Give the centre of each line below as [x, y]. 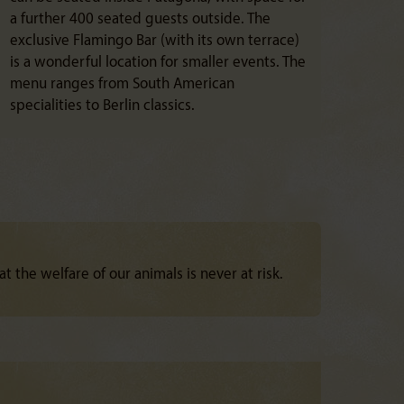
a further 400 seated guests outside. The [140, 19]
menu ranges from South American [122, 84]
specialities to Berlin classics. [102, 106]
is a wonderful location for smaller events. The [158, 63]
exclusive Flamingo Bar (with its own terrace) [155, 41]
